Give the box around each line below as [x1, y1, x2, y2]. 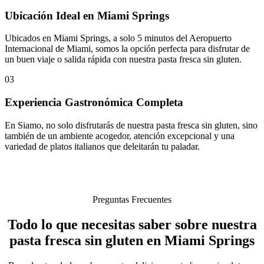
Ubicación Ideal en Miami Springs [5, 9, 169, 22]
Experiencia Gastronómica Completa [5, 96, 183, 109]
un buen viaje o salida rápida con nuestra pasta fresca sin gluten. [5, 54, 242, 65]
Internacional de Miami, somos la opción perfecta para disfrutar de [5, 44, 250, 54]
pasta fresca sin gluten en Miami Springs [9, 232, 255, 248]
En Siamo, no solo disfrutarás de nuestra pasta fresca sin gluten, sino [5, 120, 258, 130]
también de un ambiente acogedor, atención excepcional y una [5, 130, 235, 141]
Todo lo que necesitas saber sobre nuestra [7, 216, 257, 232]
